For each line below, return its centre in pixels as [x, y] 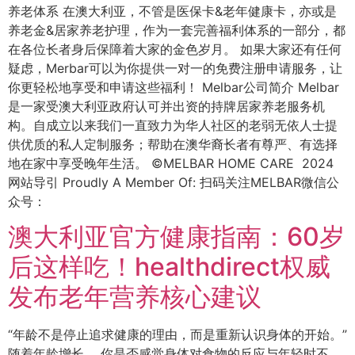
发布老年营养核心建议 [135, 297]
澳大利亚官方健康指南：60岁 [176, 237]
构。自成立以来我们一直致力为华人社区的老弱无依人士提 [173, 125]
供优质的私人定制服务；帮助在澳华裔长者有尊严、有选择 [173, 144]
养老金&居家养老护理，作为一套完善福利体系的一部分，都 [177, 30]
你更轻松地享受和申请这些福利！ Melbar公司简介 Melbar [174, 87]
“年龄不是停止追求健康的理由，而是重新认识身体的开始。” [177, 335]
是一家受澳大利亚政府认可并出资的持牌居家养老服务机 [166, 106]
